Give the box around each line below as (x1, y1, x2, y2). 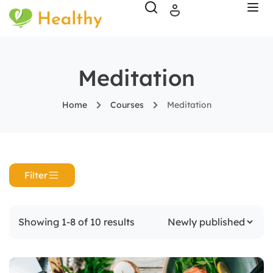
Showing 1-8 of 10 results (18, 216, 135, 228)
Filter (24, 169, 48, 181)
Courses (110, 99, 144, 110)
